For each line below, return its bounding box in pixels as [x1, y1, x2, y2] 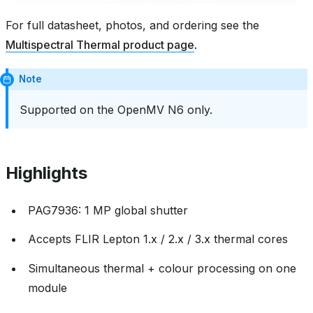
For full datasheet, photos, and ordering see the [6, 18, 259, 33]
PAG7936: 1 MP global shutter [28, 203, 188, 217]
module [28, 280, 67, 295]
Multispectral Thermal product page [6, 38, 194, 52]
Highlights [6, 162, 87, 183]
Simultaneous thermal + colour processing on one [28, 261, 296, 275]
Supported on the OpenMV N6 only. [20, 102, 212, 117]
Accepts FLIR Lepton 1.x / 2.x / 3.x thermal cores [28, 232, 288, 247]
